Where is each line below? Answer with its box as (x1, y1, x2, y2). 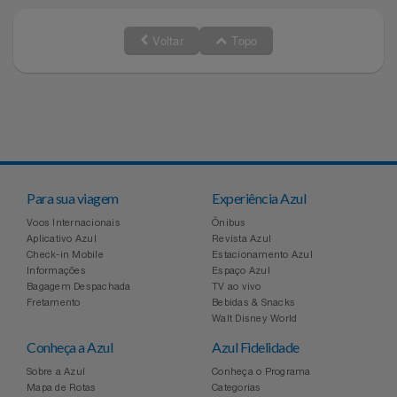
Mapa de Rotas (27, 381, 97, 393)
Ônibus (212, 216, 246, 228)
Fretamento (27, 296, 81, 307)
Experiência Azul (212, 189, 307, 206)
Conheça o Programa (212, 365, 311, 377)
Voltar (148, 31, 183, 49)
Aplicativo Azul (27, 232, 97, 244)
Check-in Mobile (27, 248, 104, 260)
